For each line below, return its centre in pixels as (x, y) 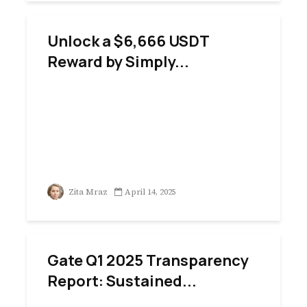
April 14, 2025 (150, 192)
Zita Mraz (87, 192)
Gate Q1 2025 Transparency (148, 260)
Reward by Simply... (118, 62)
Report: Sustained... (122, 281)
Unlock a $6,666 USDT (128, 41)
